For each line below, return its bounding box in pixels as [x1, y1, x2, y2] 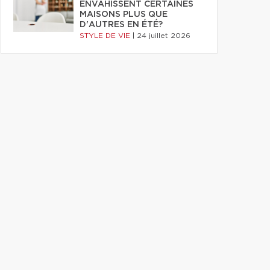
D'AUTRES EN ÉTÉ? [80, 20, 163, 29]
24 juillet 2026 [137, 32, 190, 39]
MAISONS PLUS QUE [80, 10, 168, 19]
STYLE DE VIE [80, 32, 133, 39]
